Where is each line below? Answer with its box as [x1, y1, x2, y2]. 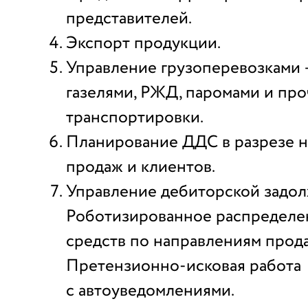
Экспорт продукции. [66, 31, 221, 56]
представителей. [66, 6, 192, 32]
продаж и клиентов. [66, 155, 215, 180]
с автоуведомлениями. [66, 278, 234, 304]
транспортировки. [66, 105, 203, 131]
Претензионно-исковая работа [66, 254, 301, 279]
